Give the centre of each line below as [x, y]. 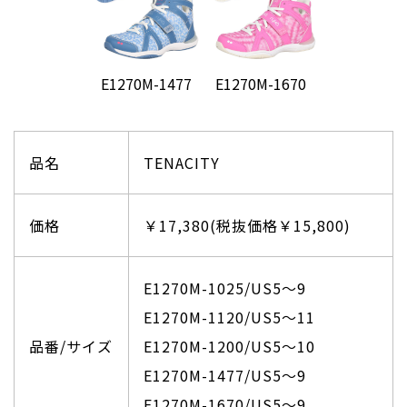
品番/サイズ [71, 346]
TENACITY [182, 162]
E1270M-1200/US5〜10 [229, 346]
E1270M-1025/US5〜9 [225, 288]
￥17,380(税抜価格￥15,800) [247, 225]
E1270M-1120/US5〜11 [229, 317]
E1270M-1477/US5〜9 [225, 375]
